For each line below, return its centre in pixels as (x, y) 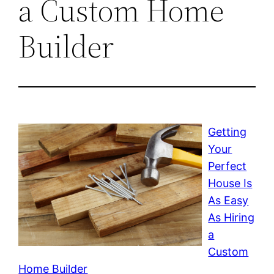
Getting (228, 131)
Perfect (228, 166)
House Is (230, 183)
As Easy (228, 200)
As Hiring (231, 217)
